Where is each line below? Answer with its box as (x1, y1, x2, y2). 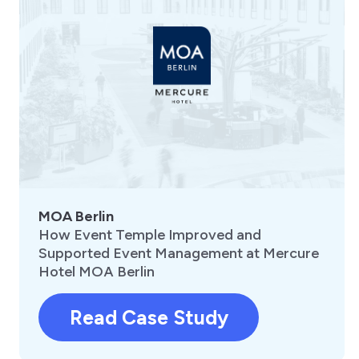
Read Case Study (69, 305, 228, 330)
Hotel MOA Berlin (38, 263, 155, 281)
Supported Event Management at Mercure (38, 244, 319, 263)
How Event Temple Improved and (38, 226, 261, 244)
